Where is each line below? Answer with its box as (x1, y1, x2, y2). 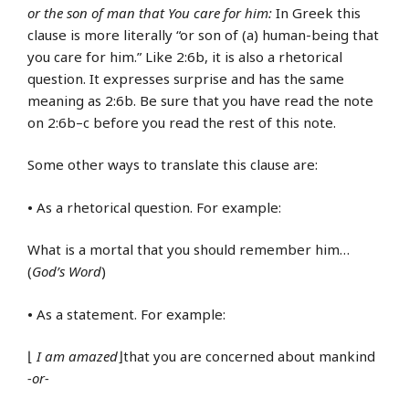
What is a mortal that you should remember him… (27, 240, 350, 259)
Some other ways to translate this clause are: (27, 155, 318, 174)
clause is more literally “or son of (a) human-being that (27, 25, 379, 44)
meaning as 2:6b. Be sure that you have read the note (27, 90, 373, 110)
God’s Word (32, 262, 101, 281)
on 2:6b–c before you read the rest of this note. (27, 112, 336, 131)
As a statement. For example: (33, 304, 225, 323)
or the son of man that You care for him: (27, 3, 272, 22)
